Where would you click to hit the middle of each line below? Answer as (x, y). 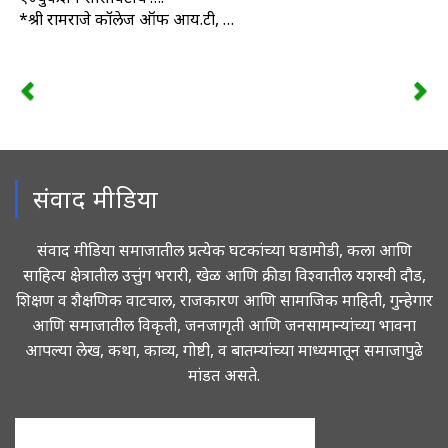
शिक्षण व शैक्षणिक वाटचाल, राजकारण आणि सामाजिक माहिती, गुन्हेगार (224, 299)
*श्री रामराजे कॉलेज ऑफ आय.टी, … (126, 18)
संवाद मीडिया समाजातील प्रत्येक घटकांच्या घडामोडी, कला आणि (224, 249)
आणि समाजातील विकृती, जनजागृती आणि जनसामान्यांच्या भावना (224, 324)
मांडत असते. (224, 374)
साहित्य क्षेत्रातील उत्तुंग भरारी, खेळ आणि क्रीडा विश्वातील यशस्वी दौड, (224, 274)
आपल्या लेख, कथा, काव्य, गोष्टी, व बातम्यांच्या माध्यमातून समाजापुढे (224, 349)
